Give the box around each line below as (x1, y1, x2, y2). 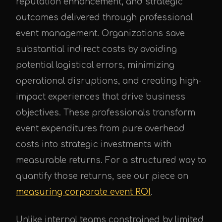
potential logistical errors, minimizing (16, 60, 174, 70)
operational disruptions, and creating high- (16, 76, 202, 86)
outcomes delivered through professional (16, 12, 193, 22)
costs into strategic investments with (16, 139, 171, 149)
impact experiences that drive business (16, 92, 185, 102)
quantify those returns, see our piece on (16, 171, 188, 181)
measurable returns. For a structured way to (16, 155, 206, 165)
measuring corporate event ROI (16, 187, 151, 197)
